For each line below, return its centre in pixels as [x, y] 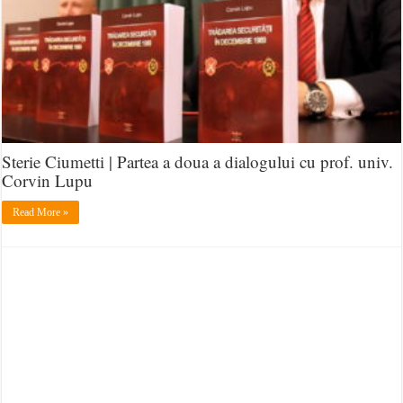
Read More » [41, 213]
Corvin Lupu [48, 181]
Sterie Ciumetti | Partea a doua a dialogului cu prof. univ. [198, 162]
